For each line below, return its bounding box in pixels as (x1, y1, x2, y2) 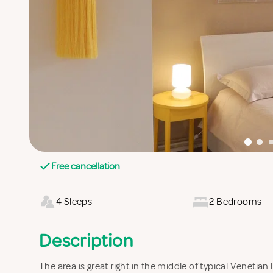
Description (39, 229, 133, 252)
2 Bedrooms (209, 195, 262, 208)
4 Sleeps (56, 195, 93, 208)
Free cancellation (51, 160, 120, 172)
